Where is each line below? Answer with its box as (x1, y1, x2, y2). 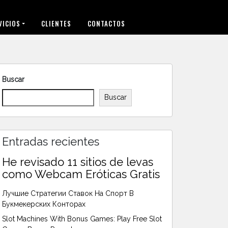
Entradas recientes (2, 134, 99, 148)
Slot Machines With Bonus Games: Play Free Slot (2, 214, 162, 223)
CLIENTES (41, 18, 72, 28)
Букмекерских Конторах (2, 199, 85, 208)
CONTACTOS (88, 18, 126, 28)
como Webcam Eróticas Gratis (2, 167, 160, 181)
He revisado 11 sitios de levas (2, 155, 153, 168)
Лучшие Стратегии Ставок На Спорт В (2, 189, 134, 197)
